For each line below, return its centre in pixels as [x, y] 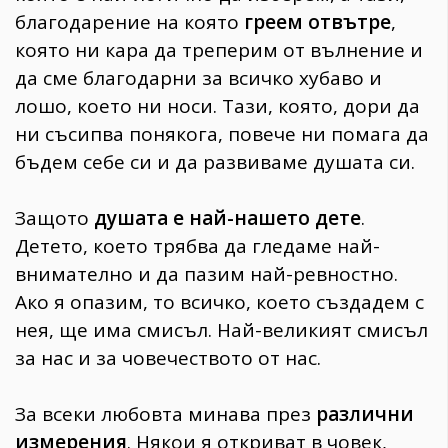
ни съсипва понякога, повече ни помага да [222, 134]
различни [365, 414]
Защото [54, 218]
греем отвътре [317, 22]
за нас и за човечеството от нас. [168, 358]
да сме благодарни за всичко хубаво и [198, 78]
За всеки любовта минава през [165, 414]
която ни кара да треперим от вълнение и [219, 50]
